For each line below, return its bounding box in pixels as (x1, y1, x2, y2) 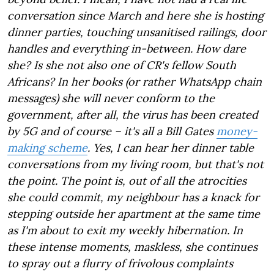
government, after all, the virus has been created (7, 108, 258, 122)
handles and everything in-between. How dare (7, 42, 246, 56)
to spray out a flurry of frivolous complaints (7, 256, 233, 270)
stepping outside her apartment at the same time (7, 207, 260, 221)
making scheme (7, 141, 87, 155)
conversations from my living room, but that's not (7, 157, 264, 171)
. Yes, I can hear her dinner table (87, 141, 254, 155)
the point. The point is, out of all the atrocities (7, 174, 246, 188)
